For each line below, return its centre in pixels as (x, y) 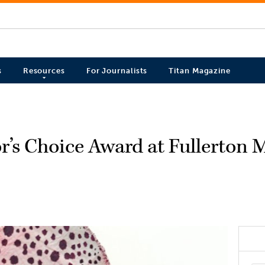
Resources (44, 71)
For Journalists (117, 71)
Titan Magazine (200, 71)
